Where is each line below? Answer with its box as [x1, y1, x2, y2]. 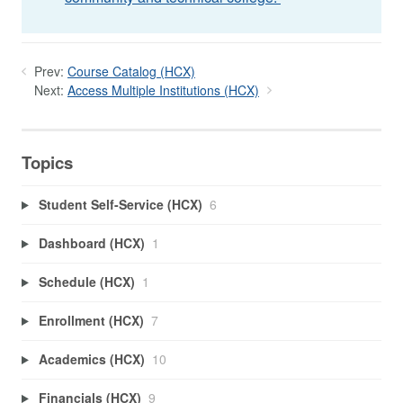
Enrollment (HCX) [38, 311, 144, 330]
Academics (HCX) [38, 350, 145, 369]
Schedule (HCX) [38, 273, 135, 291]
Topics [22, 149, 73, 175]
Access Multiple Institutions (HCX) [67, 81, 259, 99]
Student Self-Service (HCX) [38, 195, 202, 214]
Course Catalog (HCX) [67, 62, 195, 80]
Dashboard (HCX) [38, 234, 145, 253]
